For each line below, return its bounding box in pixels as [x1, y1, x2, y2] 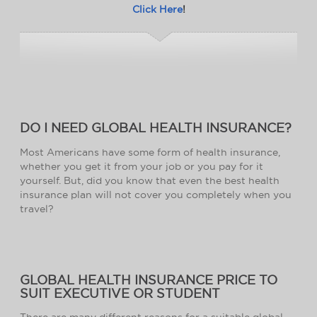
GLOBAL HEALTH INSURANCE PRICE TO [20, 272, 277, 287]
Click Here [132, 4, 183, 16]
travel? [20, 202, 54, 214]
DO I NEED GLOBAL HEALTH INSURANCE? [20, 121, 292, 135]
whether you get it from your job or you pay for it [20, 160, 263, 172]
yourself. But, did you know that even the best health [20, 174, 279, 186]
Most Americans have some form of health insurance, [20, 146, 280, 158]
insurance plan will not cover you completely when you [20, 188, 292, 200]
